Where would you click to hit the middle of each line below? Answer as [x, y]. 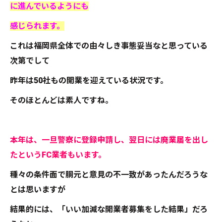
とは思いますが [38, 190]
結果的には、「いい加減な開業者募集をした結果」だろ [109, 209]
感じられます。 [37, 26]
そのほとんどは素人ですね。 [61, 100]
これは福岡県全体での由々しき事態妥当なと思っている [109, 46]
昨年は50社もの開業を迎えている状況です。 [89, 81]
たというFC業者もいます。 [58, 155]
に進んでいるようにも [49, 6]
